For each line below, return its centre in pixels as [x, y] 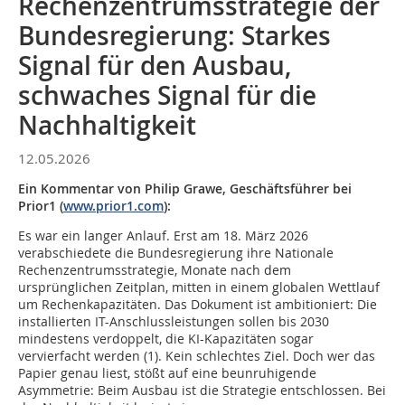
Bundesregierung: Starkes [174, 36]
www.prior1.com [113, 206]
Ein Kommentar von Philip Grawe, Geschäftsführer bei [185, 188]
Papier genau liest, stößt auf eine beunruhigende [167, 373]
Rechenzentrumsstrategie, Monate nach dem [155, 270]
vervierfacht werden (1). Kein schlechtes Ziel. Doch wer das [197, 356]
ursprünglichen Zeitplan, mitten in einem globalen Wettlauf [199, 287]
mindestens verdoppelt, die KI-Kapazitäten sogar [166, 339]
